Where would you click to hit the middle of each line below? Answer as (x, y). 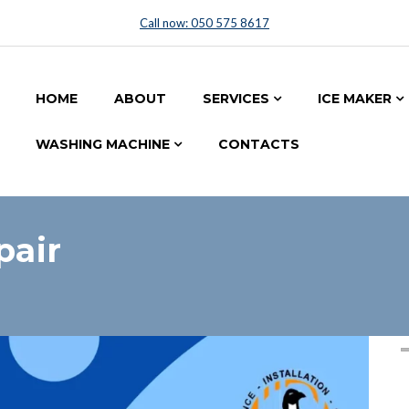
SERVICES (236, 99)
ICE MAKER (355, 99)
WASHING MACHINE (103, 144)
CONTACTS (259, 144)
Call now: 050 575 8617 (204, 23)
